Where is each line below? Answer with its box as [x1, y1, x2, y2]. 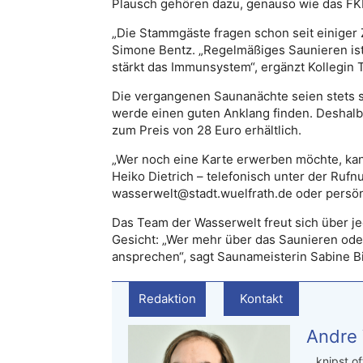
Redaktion [139, 290, 196, 306]
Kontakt [240, 290, 283, 306]
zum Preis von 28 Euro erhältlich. [112, 122, 301, 138]
